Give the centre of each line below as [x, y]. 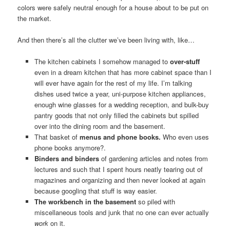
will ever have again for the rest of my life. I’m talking [113, 83]
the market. [35, 18]
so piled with [155, 201]
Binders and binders [66, 158]
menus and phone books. [119, 137]
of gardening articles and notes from [153, 158]
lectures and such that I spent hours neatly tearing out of [118, 169]
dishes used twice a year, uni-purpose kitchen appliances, [120, 93]
